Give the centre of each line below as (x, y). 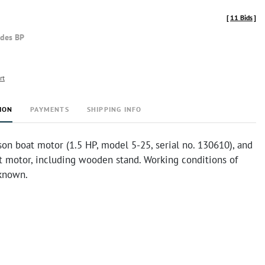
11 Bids (241, 17)
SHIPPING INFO (114, 109)
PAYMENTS (50, 109)
